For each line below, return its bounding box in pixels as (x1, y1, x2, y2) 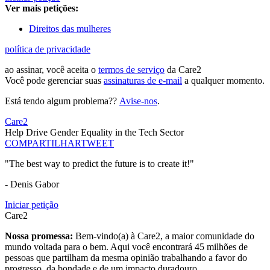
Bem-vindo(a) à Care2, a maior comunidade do (75, 231, 254, 242)
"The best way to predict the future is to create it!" (5, 159, 194, 169)
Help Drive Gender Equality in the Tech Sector (5, 127, 184, 138)
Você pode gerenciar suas (5, 75, 104, 86)
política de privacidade (5, 44, 90, 55)
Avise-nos (119, 96, 157, 107)
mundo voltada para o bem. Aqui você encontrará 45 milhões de (5, 242, 248, 253)
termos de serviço (98, 64, 165, 75)
